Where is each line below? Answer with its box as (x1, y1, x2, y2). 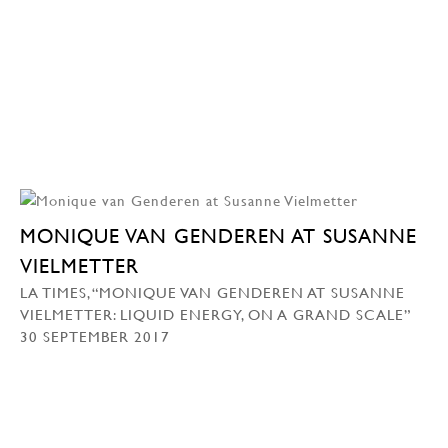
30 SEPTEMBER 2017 (20, 326, 170, 345)
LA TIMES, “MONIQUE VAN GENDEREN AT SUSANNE (20, 282, 405, 301)
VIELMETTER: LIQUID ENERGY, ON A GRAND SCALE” (20, 304, 411, 323)
